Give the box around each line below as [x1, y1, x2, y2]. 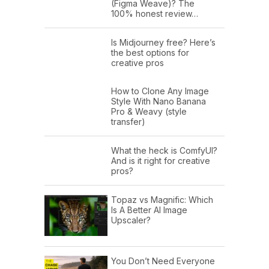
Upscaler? [111, 215, 151, 226]
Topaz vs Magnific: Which [111, 195, 213, 205]
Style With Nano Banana [111, 96, 206, 107]
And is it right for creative [111, 156, 210, 166]
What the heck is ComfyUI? [111, 145, 217, 156]
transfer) [111, 116, 145, 127]
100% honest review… [111, 8, 198, 19]
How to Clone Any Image [111, 86, 209, 97]
